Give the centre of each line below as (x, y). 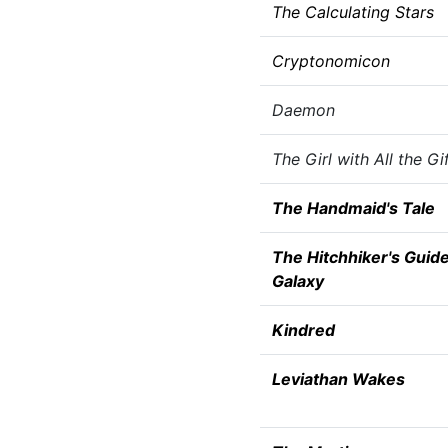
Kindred (303, 330)
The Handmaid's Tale (353, 208)
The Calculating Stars (352, 12)
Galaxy (297, 281)
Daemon (303, 110)
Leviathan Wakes (338, 379)
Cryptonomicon (330, 61)
